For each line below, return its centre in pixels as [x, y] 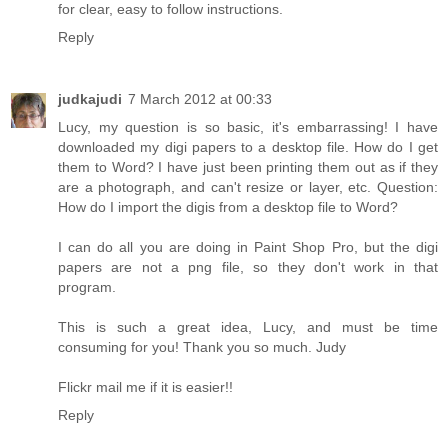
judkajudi [90, 99]
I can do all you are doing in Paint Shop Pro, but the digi [248, 247]
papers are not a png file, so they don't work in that [248, 267]
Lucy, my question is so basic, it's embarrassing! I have [248, 127]
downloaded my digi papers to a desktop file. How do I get [248, 147]
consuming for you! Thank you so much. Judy [202, 347]
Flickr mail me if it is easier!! [145, 387]
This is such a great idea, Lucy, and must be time [248, 327]
